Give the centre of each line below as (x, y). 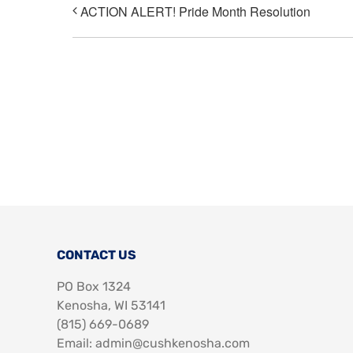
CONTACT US (96, 255)
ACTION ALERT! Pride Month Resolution (195, 12)
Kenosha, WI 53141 (111, 306)
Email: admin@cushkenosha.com (153, 344)
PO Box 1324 (93, 287)
